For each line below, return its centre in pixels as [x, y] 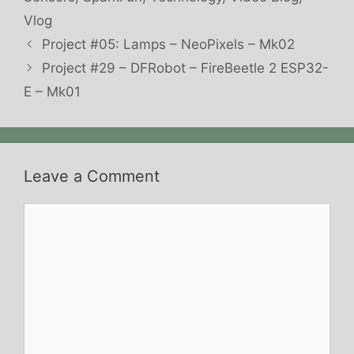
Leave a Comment [92, 176]
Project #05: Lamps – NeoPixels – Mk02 [169, 44]
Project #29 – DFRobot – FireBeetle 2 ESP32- [186, 68]
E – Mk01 [52, 91]
